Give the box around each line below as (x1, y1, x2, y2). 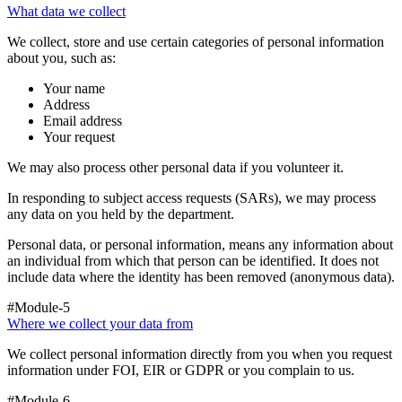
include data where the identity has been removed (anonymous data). (7, 268, 395, 284)
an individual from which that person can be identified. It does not (7, 252, 379, 268)
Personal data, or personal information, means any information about (7, 236, 393, 252)
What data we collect (7, 3, 126, 19)
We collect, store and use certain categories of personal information (7, 33, 384, 49)
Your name (43, 80, 105, 96)
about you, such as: (7, 49, 116, 66)
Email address (43, 112, 122, 128)
